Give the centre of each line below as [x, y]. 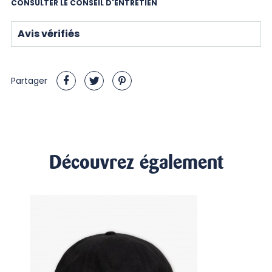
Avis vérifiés [48, 34]
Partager [29, 81]
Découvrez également [136, 162]
